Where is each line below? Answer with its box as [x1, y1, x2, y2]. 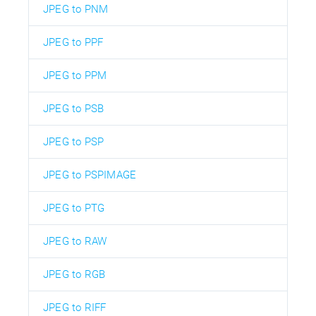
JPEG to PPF [43, 35, 104, 49]
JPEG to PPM [43, 68, 107, 82]
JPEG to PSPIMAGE [43, 168, 137, 181]
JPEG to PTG [43, 201, 105, 214]
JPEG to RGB [43, 267, 106, 281]
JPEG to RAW [43, 234, 107, 248]
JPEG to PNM [43, 2, 109, 16]
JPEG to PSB [43, 102, 104, 115]
